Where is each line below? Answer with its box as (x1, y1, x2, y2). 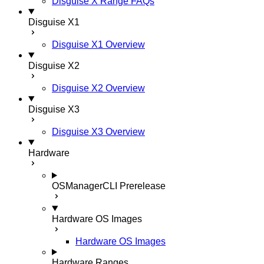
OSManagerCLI (52, 181, 117, 191)
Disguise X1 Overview (52, 39, 145, 49)
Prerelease (120, 181, 166, 191)
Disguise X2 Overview (52, 83, 145, 93)
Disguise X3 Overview (52, 127, 145, 137)
